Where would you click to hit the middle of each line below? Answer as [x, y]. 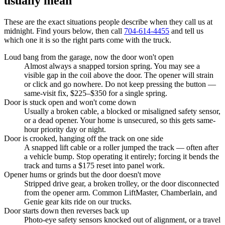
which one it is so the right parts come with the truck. [88, 40]
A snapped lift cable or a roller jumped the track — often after [121, 147]
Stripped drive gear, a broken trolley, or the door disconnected [122, 183]
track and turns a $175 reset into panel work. [94, 165]
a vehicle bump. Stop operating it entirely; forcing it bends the [122, 156]
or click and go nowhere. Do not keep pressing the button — [120, 84]
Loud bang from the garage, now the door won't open [89, 57]
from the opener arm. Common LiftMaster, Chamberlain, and [121, 192]
